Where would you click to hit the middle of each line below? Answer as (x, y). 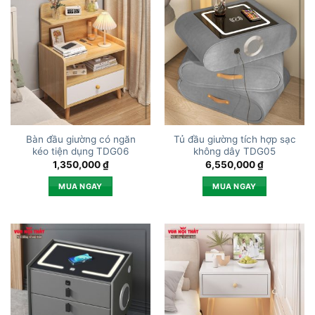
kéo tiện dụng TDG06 (81, 152)
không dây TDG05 (234, 152)
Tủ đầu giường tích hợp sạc (234, 140)
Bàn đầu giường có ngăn (81, 140)
